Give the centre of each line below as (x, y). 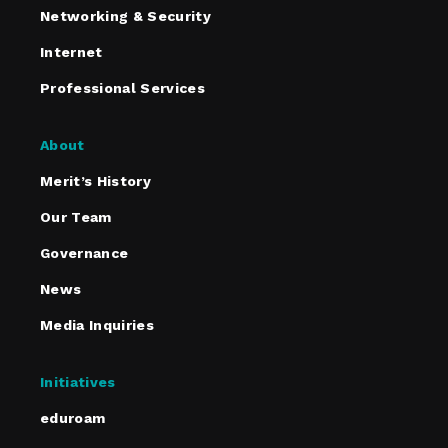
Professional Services (123, 88)
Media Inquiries (97, 325)
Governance (84, 253)
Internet (71, 52)
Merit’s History (96, 181)
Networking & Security (126, 16)
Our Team (76, 217)
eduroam (73, 418)
